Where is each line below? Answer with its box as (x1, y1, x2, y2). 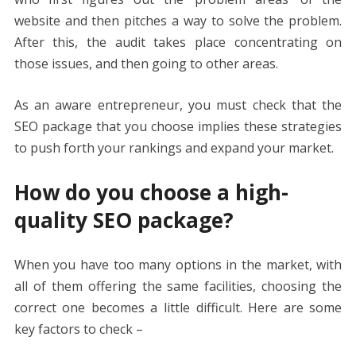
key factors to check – (14, 319, 146, 338)
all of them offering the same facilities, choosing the (14, 277, 342, 295)
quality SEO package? (14, 205, 234, 234)
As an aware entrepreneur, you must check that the (14, 95, 342, 114)
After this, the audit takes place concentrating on (14, 33, 342, 51)
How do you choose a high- (14, 177, 288, 207)
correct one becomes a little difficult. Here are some (14, 298, 342, 316)
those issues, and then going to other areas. (14, 54, 281, 72)
